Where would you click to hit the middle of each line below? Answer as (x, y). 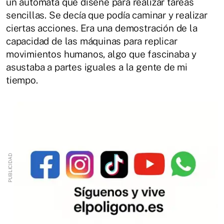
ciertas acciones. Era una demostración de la (102, 28)
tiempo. (22, 80)
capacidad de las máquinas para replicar (92, 41)
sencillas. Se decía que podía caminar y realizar (107, 15)
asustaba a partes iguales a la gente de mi (97, 67)
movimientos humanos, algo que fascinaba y (101, 54)
